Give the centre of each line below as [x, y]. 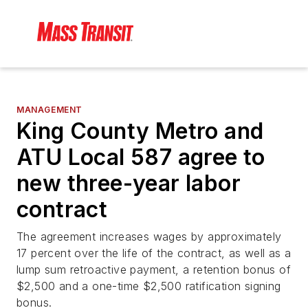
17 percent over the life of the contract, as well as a [154, 253]
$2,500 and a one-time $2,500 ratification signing [149, 286]
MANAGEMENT [49, 110]
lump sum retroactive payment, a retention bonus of [154, 270]
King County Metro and [140, 131]
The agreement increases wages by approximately [149, 237]
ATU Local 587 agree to [141, 157]
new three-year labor [129, 184]
